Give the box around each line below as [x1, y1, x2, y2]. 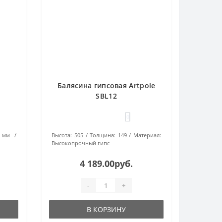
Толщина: [90, 131, 116, 139]
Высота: [52, 131, 72, 139]
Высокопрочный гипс [52, 139, 110, 147]
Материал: [133, 131, 162, 139]
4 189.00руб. [80, 158, 133, 169]
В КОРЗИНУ [87, 205, 126, 214]
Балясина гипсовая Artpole [57, 81, 156, 90]
